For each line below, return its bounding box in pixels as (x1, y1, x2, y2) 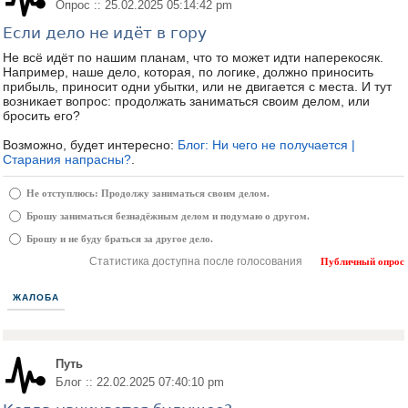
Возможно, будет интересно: (3, 138, 178, 152)
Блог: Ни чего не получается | (178, 138, 355, 152)
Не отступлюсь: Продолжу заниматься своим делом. (26, 188, 270, 199)
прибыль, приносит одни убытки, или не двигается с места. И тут (3, 79, 392, 94)
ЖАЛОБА (13, 292, 59, 302)
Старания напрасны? (3, 152, 131, 167)
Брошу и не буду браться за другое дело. (26, 233, 213, 244)
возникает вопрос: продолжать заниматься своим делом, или (3, 94, 370, 108)
